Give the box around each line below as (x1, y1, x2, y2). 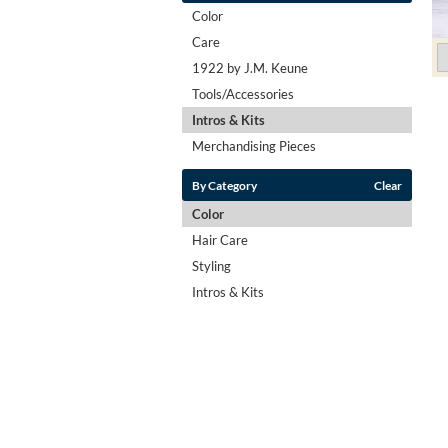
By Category (192, 177, 257, 192)
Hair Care (192, 231, 248, 248)
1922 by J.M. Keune (192, 59, 308, 76)
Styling (192, 257, 231, 274)
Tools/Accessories (192, 85, 294, 102)
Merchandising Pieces (192, 137, 316, 154)
